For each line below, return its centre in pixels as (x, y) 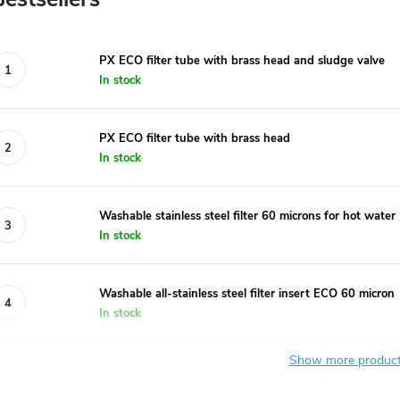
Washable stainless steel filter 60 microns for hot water (247, 216)
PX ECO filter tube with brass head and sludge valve (242, 60)
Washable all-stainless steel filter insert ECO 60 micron (247, 293)
